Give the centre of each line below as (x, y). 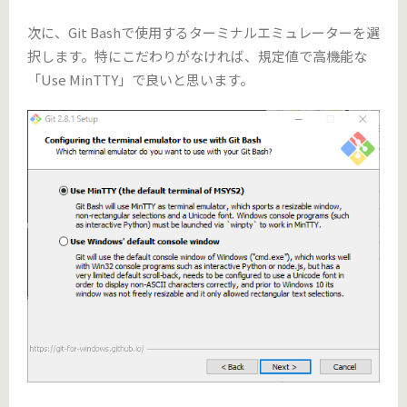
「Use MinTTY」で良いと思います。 (140, 79)
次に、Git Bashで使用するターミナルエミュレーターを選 (203, 32)
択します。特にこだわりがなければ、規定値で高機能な (197, 55)
